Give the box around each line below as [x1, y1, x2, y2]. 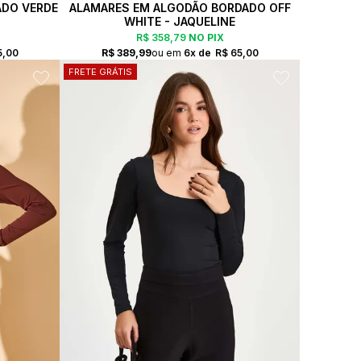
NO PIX [185, 31, 224, 44]
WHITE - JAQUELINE [124, 14, 235, 28]
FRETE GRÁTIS [68, 65, 132, 77]
